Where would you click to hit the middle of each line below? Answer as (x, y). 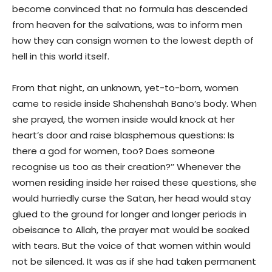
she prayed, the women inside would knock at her (124, 120)
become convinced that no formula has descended (130, 9)
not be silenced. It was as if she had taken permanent (134, 262)
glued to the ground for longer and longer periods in (129, 214)
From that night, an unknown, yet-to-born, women (125, 88)
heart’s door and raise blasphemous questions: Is (123, 135)
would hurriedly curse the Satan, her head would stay (131, 199)
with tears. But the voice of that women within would (131, 246)
